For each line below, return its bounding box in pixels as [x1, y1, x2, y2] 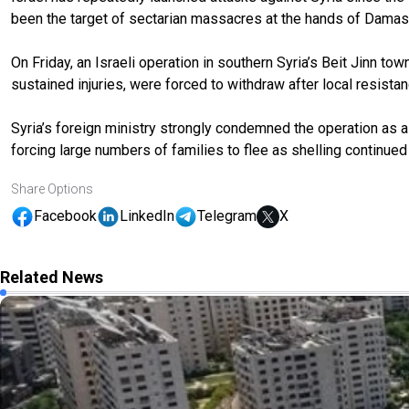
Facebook [34, 207, 97, 225]
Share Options [11, 181, 93, 196]
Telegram [197, 207, 257, 225]
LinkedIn [120, 207, 174, 225]
